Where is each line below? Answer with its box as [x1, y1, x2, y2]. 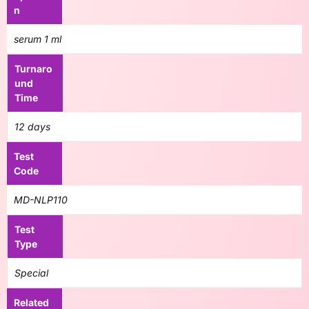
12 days [14, 121, 50, 132]
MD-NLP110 [14, 194, 68, 206]
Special [14, 267, 48, 279]
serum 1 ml [14, 33, 61, 45]
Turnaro [14, 63, 52, 74]
